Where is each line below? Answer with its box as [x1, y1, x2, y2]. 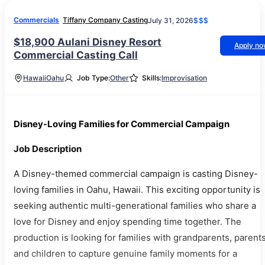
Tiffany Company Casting [63, 15, 148, 24]
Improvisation [161, 73, 207, 82]
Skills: [142, 73, 161, 82]
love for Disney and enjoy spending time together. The [14, 216, 241, 227]
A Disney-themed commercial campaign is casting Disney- [14, 168, 258, 179]
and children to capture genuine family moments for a [14, 248, 237, 259]
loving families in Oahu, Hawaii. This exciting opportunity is [14, 184, 260, 195]
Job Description [14, 143, 82, 154]
